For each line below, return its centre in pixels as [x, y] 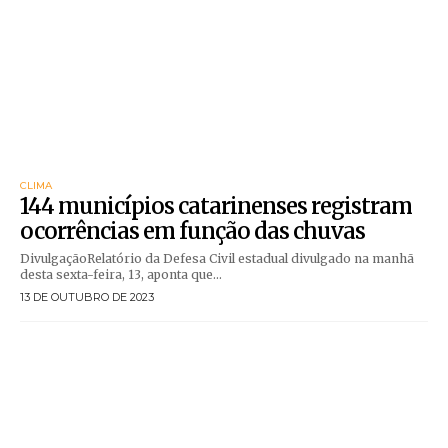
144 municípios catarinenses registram [216, 205]
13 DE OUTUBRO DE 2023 [87, 296]
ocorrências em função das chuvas [192, 230]
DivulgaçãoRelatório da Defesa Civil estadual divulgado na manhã [217, 258]
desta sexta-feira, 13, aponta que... [121, 274]
